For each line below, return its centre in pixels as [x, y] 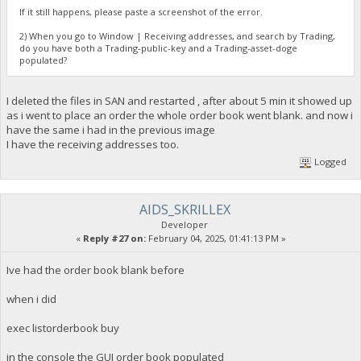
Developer [185, 224]
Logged [330, 161]
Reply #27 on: [114, 238]
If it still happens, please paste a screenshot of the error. [141, 11]
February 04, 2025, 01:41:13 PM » [216, 238]
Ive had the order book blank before [95, 270]
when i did [31, 299]
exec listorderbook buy [62, 328]
